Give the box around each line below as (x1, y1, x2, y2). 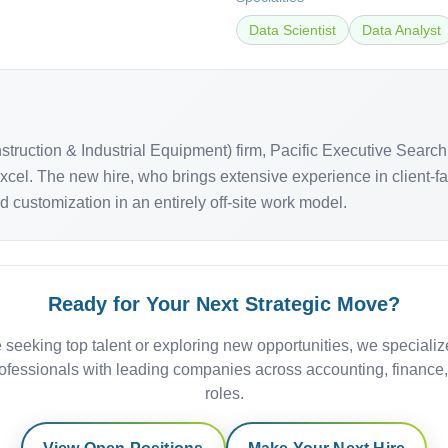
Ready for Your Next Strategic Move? (48, 293, 400, 315)
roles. (204, 385, 244, 402)
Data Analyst (362, 22, 441, 38)
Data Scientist (249, 22, 336, 38)
